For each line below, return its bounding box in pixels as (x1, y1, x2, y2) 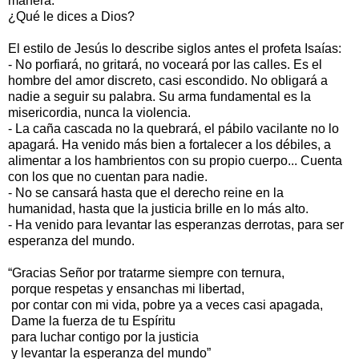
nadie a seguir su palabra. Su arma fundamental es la (8, 89, 311, 103)
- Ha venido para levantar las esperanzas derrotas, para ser (8, 217, 344, 232)
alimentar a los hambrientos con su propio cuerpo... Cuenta (8, 153, 342, 167)
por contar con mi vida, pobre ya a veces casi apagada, (8, 297, 323, 312)
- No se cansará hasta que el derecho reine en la (8, 185, 284, 200)
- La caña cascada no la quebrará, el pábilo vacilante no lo (8, 121, 339, 135)
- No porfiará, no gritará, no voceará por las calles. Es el (8, 57, 322, 71)
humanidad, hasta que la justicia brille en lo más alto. (8, 201, 309, 216)
